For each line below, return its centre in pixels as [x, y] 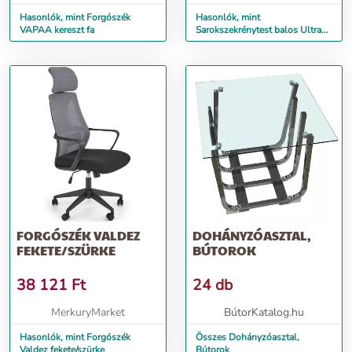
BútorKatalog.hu [264, 312]
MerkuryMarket [88, 312]
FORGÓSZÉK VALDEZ [78, 235]
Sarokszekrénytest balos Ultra [258, 30]
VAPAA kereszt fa [57, 30]
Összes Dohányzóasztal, [247, 337]
